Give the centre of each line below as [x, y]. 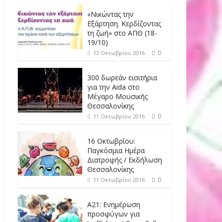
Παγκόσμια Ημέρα [116, 150]
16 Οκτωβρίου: [111, 141]
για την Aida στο [113, 87]
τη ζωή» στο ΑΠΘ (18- [122, 33]
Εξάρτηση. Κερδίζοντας [124, 23]
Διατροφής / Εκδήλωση [125, 160]
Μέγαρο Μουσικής [117, 96]
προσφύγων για [113, 214]
